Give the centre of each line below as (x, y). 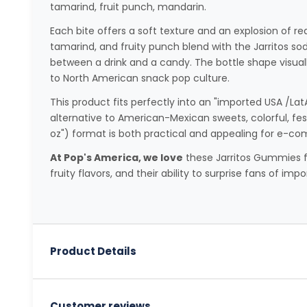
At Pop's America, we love (116, 157)
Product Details (93, 251)
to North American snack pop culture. (139, 78)
